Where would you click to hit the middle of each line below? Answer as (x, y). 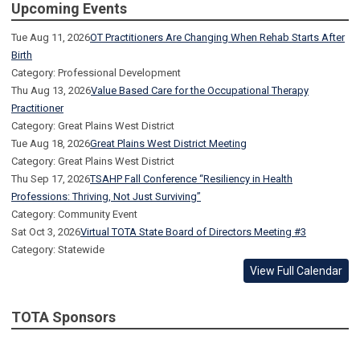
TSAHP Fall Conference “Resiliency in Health (191, 179)
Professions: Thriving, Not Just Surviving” (106, 197)
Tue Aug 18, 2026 (51, 144)
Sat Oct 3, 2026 (46, 232)
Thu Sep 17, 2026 (51, 179)
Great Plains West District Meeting (168, 144)
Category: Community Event (74, 215)
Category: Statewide (58, 250)
